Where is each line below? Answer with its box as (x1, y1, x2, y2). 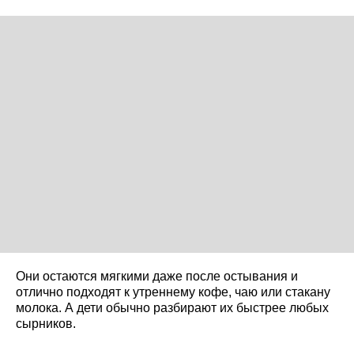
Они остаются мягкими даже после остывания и (16, 269, 298, 283)
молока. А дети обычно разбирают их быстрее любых (16, 300, 329, 314)
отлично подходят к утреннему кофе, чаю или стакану (16, 284, 330, 299)
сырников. (16, 316, 76, 330)
